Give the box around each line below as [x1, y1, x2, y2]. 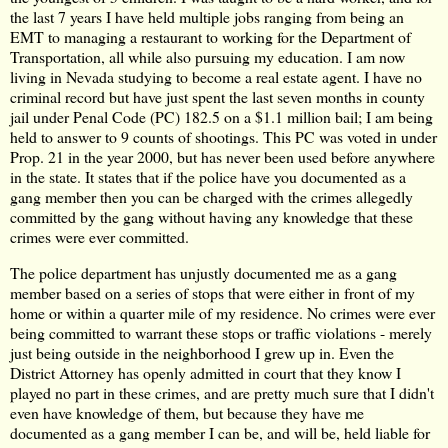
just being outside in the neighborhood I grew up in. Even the [10, 342, 394, 364]
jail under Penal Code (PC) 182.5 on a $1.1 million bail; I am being [10, 106, 433, 128]
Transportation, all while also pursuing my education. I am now [10, 46, 405, 68]
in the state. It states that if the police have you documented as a [10, 166, 406, 188]
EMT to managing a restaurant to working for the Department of [10, 26, 411, 48]
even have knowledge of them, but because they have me [10, 402, 364, 424]
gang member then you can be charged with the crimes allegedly [10, 186, 413, 208]
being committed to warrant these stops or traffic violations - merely [10, 322, 432, 344]
